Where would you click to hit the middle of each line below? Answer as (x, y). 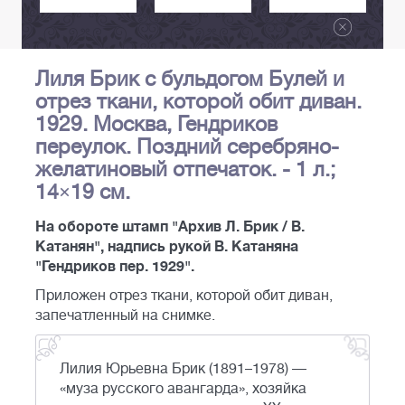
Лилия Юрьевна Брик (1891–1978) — (183, 369)
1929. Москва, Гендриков (156, 124)
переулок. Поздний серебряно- (187, 147)
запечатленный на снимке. (125, 316)
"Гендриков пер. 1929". (115, 267)
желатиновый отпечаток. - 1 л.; (185, 170)
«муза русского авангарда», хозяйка (183, 389)
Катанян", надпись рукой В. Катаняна (167, 247)
